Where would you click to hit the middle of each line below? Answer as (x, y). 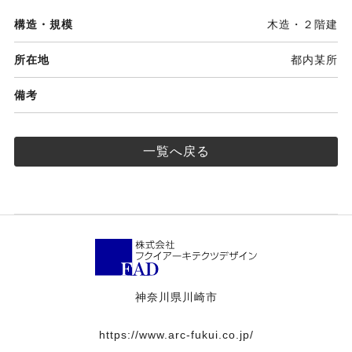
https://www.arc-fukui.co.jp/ (176, 335)
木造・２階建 (302, 25)
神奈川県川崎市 (176, 297)
